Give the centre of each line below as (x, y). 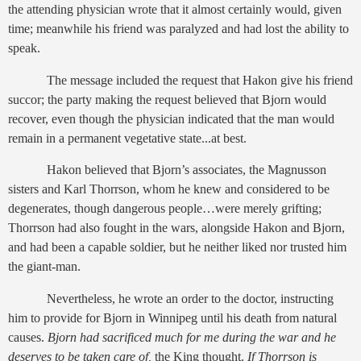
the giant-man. (44, 267)
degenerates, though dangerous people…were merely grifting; (165, 209)
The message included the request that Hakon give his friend (200, 80)
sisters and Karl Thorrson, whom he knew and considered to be (169, 189)
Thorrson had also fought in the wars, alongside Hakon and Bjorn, (176, 228)
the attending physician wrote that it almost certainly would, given (175, 9)
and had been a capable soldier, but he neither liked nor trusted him (177, 247)
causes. (28, 338)
